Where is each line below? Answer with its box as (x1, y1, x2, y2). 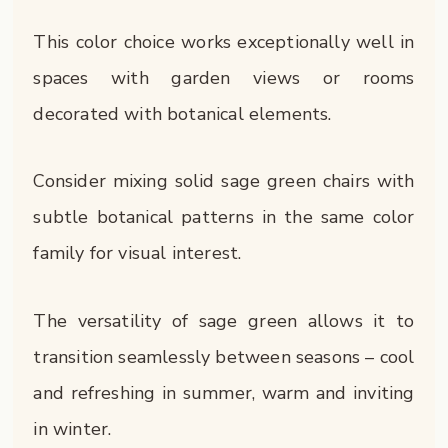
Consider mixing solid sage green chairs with (33, 169, 415, 194)
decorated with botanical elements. (33, 101, 332, 126)
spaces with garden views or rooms (33, 65, 415, 90)
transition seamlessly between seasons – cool (33, 344, 415, 369)
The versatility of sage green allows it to (33, 308, 415, 333)
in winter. (33, 416, 112, 441)
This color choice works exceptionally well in (33, 29, 415, 54)
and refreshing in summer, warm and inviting (33, 380, 415, 405)
